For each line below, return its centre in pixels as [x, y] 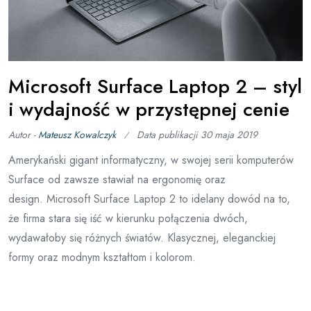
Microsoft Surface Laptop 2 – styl [155, 86]
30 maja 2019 [229, 134]
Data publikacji [169, 134]
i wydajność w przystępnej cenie [149, 109]
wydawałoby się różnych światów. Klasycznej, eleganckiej [142, 237]
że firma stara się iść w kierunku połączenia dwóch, [128, 218]
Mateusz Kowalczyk [77, 134]
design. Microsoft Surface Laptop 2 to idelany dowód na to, [149, 199]
